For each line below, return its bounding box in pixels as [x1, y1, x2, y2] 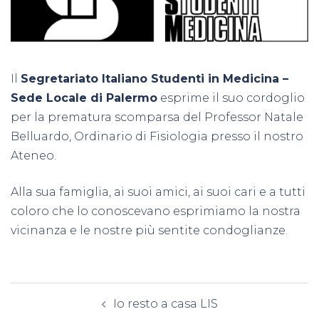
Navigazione [10, 281, 122, 302]
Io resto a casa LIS [113, 296, 218, 310]
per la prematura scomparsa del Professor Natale [11, 110, 303, 124]
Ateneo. [11, 148, 56, 162]
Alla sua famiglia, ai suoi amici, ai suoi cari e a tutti [11, 184, 305, 199]
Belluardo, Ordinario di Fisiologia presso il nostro [11, 129, 303, 143]
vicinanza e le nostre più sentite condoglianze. [11, 223, 291, 237]
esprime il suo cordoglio [157, 90, 305, 105]
